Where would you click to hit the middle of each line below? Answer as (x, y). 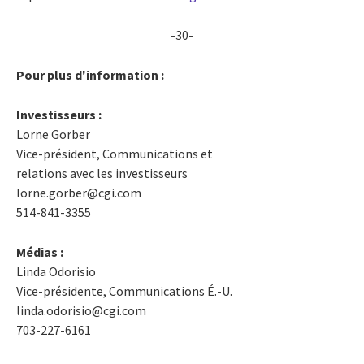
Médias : (40, 251)
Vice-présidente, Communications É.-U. (124, 290)
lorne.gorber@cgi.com (79, 192)
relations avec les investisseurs (102, 173)
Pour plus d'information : (90, 74)
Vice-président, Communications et (115, 153)
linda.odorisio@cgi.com (81, 310)
